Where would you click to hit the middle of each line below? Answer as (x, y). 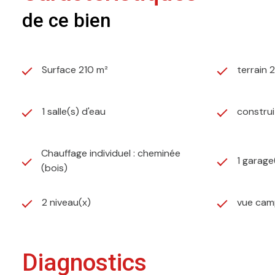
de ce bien (67, 21)
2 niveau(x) (66, 203)
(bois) (55, 168)
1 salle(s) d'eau (74, 112)
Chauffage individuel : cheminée (111, 153)
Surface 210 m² (75, 70)
